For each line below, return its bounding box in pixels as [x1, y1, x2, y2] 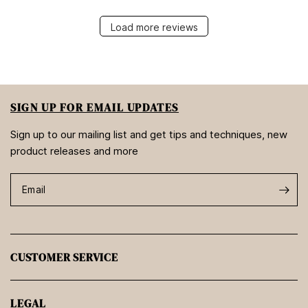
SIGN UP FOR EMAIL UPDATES [10, 100, 179, 115]
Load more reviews [110, 21, 198, 34]
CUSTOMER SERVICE [10, 250, 118, 265]
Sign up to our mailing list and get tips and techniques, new [10, 128, 288, 142]
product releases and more [10, 144, 139, 158]
